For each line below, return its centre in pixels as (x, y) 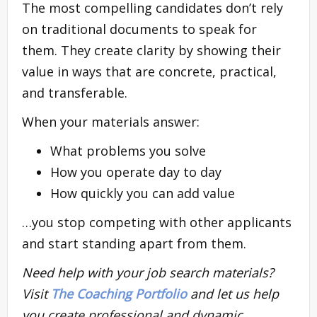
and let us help (233, 293)
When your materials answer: (111, 121)
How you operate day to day (136, 172)
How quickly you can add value (143, 193)
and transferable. (75, 92)
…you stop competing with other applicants (157, 222)
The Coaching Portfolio (119, 293)
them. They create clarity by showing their (151, 50)
